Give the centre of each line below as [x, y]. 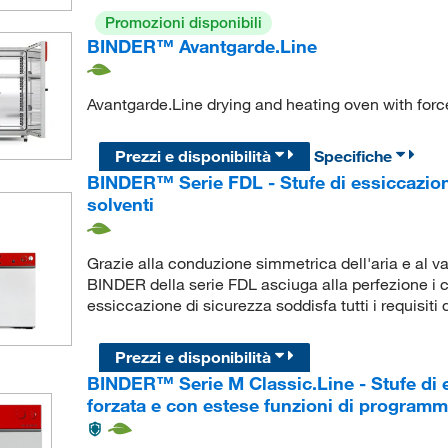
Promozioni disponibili [183, 22]
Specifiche [355, 156]
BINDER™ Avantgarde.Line [201, 45]
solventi [120, 204]
